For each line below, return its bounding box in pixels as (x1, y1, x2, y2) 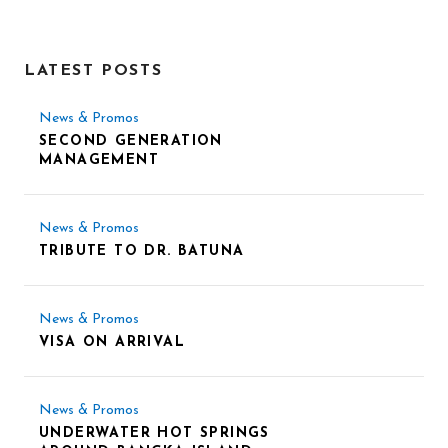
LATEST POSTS (24, 62, 163, 79)
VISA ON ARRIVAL (39, 334, 185, 350)
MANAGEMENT (39, 152, 160, 168)
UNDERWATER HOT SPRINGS (39, 425, 270, 441)
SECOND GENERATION (39, 133, 223, 149)
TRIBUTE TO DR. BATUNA (39, 243, 245, 259)
